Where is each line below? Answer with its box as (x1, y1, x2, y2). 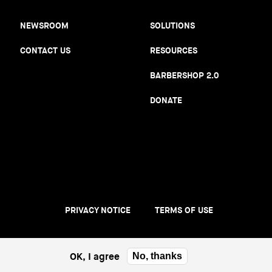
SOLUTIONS (150, 20, 195, 31)
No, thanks (132, 251, 182, 261)
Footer (41, 210, 73, 225)
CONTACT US (20, 45, 70, 56)
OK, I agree (69, 250, 120, 263)
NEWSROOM (20, 20, 69, 31)
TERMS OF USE (155, 205, 213, 216)
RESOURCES (150, 45, 197, 56)
